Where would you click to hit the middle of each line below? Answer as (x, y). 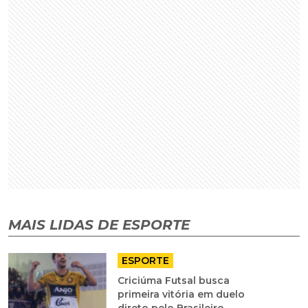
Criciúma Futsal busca (173, 281)
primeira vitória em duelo (181, 295)
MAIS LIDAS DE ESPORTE (99, 225)
